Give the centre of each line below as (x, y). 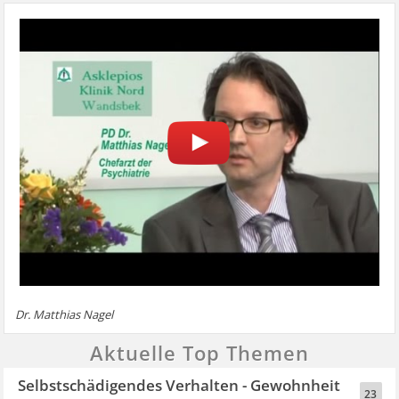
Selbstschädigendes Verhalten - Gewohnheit (179, 385)
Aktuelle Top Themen (199, 352)
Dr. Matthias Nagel (65, 314)
